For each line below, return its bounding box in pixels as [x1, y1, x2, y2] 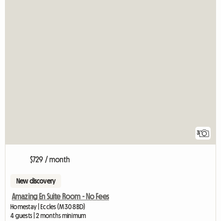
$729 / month [30, 155, 70, 164]
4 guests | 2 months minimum [10, 212, 86, 220]
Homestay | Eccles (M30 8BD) [10, 203, 86, 211]
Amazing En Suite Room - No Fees [12, 192, 109, 201]
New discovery [16, 178, 56, 185]
